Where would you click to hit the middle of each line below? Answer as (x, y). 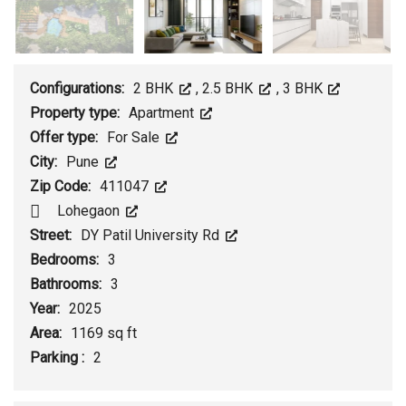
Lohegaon (90, 211)
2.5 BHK (230, 89)
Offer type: (66, 138)
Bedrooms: (66, 260)
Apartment (163, 113)
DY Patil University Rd (152, 236)
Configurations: (79, 89)
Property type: (77, 113)
